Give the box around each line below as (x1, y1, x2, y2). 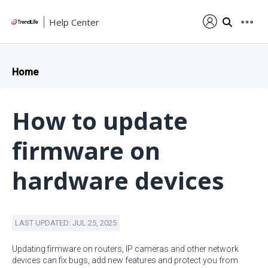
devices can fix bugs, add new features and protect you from (12, 255, 238, 265)
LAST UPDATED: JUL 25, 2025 (15, 218, 117, 227)
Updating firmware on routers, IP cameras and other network (12, 244, 239, 254)
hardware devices (12, 164, 224, 197)
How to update (12, 104, 188, 137)
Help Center (49, 16, 99, 28)
